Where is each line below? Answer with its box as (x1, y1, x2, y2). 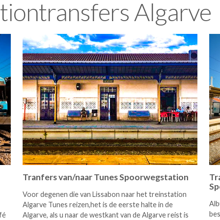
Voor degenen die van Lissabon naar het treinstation (23, 190, 187, 198)
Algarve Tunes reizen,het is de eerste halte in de (23, 200, 173, 209)
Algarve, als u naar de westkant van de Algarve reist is (23, 211, 189, 219)
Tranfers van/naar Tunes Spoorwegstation (23, 172, 189, 182)
